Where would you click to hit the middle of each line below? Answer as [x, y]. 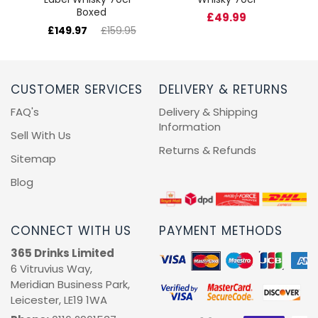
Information [190, 127]
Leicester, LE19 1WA [59, 300]
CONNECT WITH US [71, 231]
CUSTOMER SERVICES [77, 90]
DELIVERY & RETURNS [224, 90]
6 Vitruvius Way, [51, 269]
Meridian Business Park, [70, 285]
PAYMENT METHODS [221, 231]
